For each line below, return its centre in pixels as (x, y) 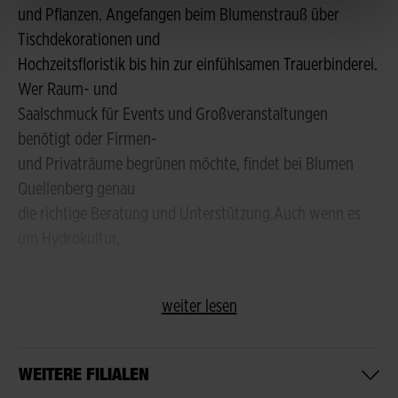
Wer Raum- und (68, 90)
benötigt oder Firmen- (88, 139)
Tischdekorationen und (89, 40)
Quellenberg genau (76, 189)
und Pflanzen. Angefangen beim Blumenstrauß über (179, 15)
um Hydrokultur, (69, 239)
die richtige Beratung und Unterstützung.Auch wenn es (189, 214)
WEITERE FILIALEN (84, 374)
